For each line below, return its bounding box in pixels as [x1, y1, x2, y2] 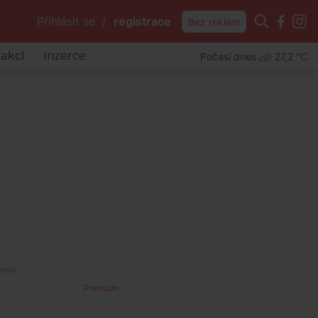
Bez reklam [188, 16, 240, 28]
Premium [84, 283, 119, 293]
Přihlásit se [37, 14, 95, 28]
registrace [114, 14, 171, 28]
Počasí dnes [200, 50, 256, 62]
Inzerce [43, 50, 86, 62]
